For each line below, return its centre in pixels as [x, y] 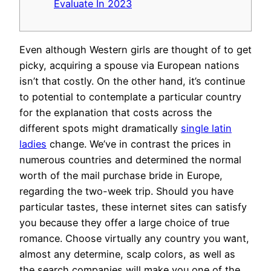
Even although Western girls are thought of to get [135, 49]
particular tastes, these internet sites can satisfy [133, 207]
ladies [33, 144]
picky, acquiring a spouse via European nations [129, 65]
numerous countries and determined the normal [130, 159]
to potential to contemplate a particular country [130, 96]
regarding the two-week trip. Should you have [126, 191]
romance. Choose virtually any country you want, [134, 238]
